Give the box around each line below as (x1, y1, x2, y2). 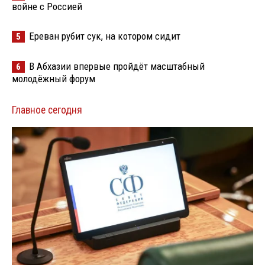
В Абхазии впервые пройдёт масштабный (29, 60, 205, 72)
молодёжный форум (12, 73, 95, 85)
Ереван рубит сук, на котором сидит (29, 30, 180, 42)
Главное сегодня (12, 104, 82, 116)
